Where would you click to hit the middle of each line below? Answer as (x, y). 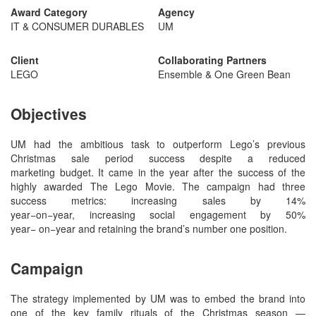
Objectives (49, 114)
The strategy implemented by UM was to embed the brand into (158, 298)
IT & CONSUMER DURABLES (77, 26)
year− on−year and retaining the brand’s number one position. (149, 228)
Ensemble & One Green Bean (224, 74)
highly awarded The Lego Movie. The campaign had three (158, 186)
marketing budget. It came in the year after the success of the (158, 172)
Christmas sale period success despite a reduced (158, 158)
